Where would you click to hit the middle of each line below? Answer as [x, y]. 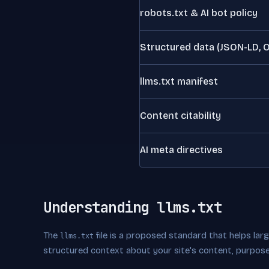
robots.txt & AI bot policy [199, 13]
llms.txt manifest [179, 81]
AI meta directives [181, 150]
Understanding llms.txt [133, 207]
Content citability [180, 116]
